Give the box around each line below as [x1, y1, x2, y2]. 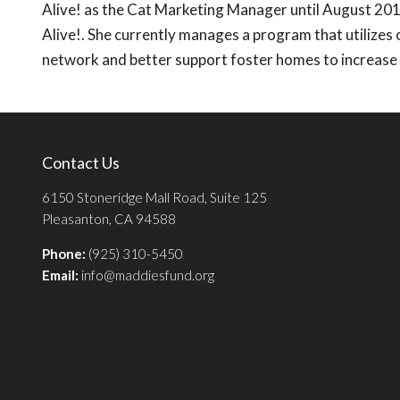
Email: [42, 267, 81, 284]
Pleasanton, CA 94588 [42, 211, 176, 228]
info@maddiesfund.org [81, 267, 214, 284]
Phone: [42, 246, 86, 262]
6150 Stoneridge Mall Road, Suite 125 [42, 189, 267, 206]
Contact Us [42, 153, 120, 173]
